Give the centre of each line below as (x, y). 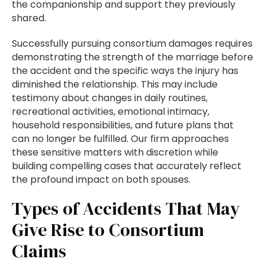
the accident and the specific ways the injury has (125, 71)
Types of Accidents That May (126, 209)
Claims (39, 251)
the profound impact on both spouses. (101, 180)
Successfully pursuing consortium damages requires (132, 44)
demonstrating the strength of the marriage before (132, 57)
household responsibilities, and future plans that (123, 125)
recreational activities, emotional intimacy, (111, 112)
